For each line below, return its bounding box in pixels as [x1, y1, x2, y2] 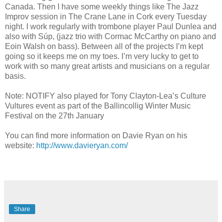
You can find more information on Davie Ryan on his [5, 131, 187, 140]
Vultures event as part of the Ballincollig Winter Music [5, 101, 191, 110]
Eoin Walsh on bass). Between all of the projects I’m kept [5, 42, 203, 51]
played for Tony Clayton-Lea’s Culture [74, 91, 206, 100]
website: [5, 141, 36, 150]
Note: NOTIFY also [5, 91, 74, 100]
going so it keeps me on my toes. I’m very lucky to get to [5, 52, 199, 60]
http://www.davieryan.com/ [36, 141, 128, 150]
